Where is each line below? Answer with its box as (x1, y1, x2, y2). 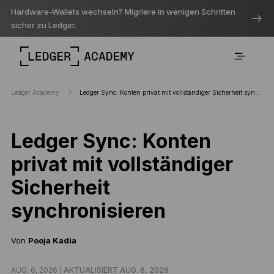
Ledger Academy (10, 89, 61, 96)
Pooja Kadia (28, 235, 76, 245)
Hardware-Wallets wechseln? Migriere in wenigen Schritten (10, 7, 235, 17)
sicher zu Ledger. (10, 20, 76, 30)
